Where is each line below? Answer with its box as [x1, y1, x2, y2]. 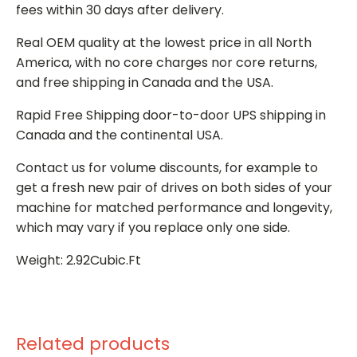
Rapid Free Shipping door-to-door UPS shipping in [16, 105, 326, 124]
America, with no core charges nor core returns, [16, 53, 317, 72]
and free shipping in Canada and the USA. [16, 73, 273, 92]
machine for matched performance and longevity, [16, 198, 332, 217]
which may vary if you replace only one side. [16, 218, 290, 237]
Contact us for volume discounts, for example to [16, 158, 318, 177]
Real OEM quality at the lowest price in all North [16, 33, 312, 52]
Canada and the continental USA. [16, 125, 223, 144]
